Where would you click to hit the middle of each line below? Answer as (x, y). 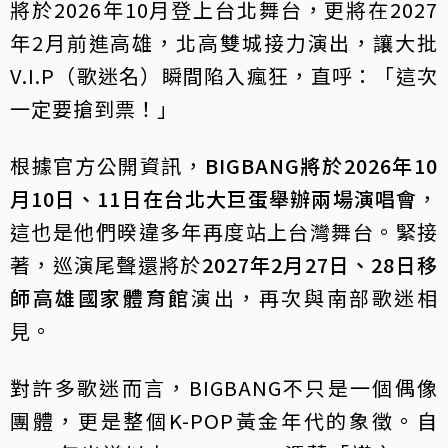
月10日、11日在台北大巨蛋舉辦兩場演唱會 (213, 199)
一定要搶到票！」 (94, 109)
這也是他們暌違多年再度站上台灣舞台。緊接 (224, 232)
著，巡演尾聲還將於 (106, 265)
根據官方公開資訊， (107, 166)
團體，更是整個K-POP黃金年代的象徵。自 (224, 421)
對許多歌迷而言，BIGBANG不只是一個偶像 (224, 388)
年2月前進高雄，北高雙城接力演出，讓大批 (224, 43)
